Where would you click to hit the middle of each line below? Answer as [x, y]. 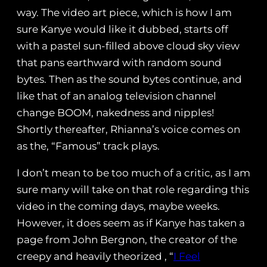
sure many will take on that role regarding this [133, 190]
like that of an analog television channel [117, 96]
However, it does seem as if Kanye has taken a [131, 223]
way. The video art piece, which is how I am [124, 13]
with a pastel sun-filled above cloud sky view [128, 46]
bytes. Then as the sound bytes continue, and [129, 80]
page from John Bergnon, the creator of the [127, 240]
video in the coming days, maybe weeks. [118, 207]
